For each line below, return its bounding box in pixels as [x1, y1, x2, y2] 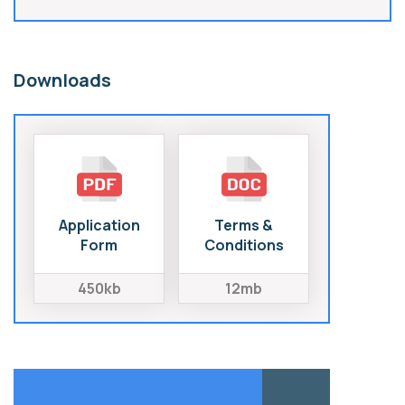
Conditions [203, 234, 284, 255]
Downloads [14, 67, 111, 92]
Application [58, 214, 140, 235]
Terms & [214, 214, 273, 235]
